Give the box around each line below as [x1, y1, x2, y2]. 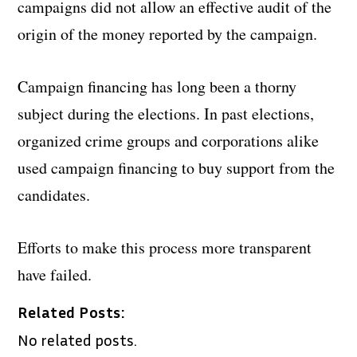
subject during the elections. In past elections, [18, 103, 315, 125]
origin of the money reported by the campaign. [18, 23, 318, 45]
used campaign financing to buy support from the [18, 157, 335, 179]
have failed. [18, 264, 92, 286]
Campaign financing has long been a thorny [18, 76, 297, 98]
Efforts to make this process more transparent [18, 237, 312, 259]
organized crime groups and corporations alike [18, 130, 320, 152]
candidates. [18, 184, 91, 206]
